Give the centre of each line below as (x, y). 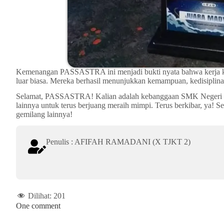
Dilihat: (40, 195)
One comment (38, 205)
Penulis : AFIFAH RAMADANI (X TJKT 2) (118, 141)
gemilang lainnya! (44, 114)
